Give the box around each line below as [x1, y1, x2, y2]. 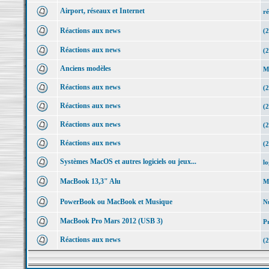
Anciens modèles [59, 64, 111, 73]
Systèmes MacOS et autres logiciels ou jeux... [59, 157, 196, 166]
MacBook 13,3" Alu [59, 177, 121, 186]
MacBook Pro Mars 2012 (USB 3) [59, 217, 163, 225]
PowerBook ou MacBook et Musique [59, 198, 172, 206]
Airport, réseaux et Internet [59, 7, 145, 15]
